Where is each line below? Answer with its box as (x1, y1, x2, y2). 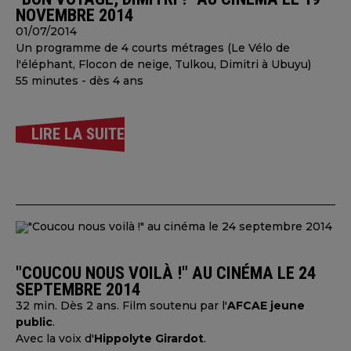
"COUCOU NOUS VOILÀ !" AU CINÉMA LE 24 (16, 262, 316, 283)
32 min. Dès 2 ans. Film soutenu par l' (16, 299, 227, 313)
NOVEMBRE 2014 (16, 5, 133, 25)
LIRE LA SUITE (31, 125, 125, 143)
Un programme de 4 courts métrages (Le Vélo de (16, 41, 290, 55)
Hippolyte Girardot (94, 331, 204, 346)
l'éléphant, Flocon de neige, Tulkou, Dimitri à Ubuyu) (16, 57, 311, 71)
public (16, 315, 52, 329)
